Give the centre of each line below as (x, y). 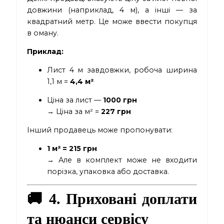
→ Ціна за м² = (74, 112)
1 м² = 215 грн (72, 149)
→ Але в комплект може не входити (122, 160)
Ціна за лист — (75, 100)
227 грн (116, 112)
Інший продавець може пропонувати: (100, 130)
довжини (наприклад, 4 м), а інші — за (112, 10)
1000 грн (120, 100)
